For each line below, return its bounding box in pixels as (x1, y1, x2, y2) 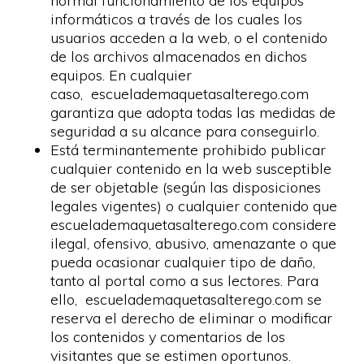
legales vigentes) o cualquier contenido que (50, 197, 338, 215)
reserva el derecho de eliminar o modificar (50, 309, 333, 327)
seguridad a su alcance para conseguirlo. (50, 122, 320, 141)
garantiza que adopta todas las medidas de (50, 103, 336, 122)
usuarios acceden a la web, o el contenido (50, 28, 328, 47)
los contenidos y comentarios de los (50, 327, 286, 346)
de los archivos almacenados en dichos (50, 47, 308, 66)
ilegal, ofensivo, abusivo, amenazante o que (50, 234, 337, 253)
